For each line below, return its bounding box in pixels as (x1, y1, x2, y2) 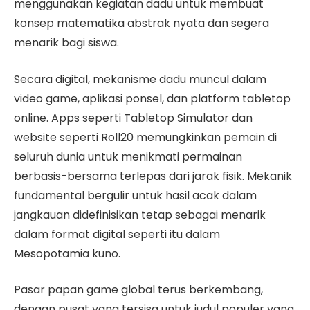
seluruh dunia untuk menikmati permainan (14, 148, 242, 165)
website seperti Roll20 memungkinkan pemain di (14, 129, 277, 145)
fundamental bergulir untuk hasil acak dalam (14, 187, 257, 203)
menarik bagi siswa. (14, 35, 119, 51)
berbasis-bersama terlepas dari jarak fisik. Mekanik (14, 167, 292, 184)
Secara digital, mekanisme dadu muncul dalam (14, 71, 266, 87)
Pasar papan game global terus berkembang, (14, 282, 263, 298)
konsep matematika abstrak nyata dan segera (14, 15, 269, 32)
